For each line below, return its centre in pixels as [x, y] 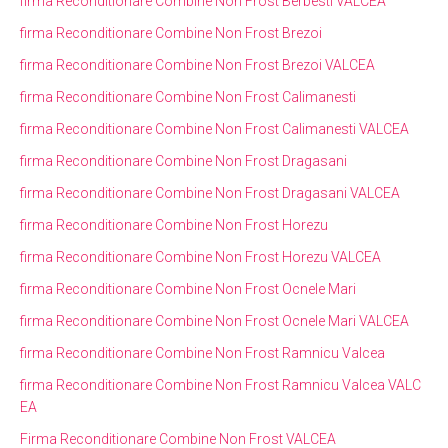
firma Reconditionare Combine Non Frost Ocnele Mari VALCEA [214, 320]
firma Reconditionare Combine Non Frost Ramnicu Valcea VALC [220, 384]
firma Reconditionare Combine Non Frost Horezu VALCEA [200, 256]
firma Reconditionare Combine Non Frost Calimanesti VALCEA [214, 128]
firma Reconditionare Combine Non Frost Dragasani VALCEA [210, 192]
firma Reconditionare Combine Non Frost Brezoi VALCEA [197, 64]
